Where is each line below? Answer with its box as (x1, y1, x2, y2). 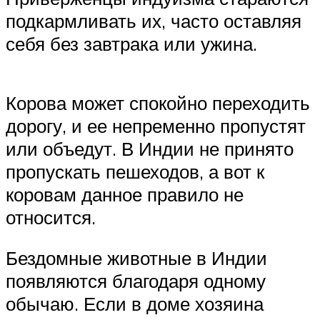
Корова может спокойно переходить (6, 91, 310, 114)
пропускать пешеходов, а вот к (6, 159, 264, 183)
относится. (6, 205, 96, 229)
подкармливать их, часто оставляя (6, 9, 301, 32)
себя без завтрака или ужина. (6, 31, 257, 55)
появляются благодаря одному (6, 269, 266, 293)
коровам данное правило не (6, 182, 244, 206)
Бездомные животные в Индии (6, 246, 267, 270)
